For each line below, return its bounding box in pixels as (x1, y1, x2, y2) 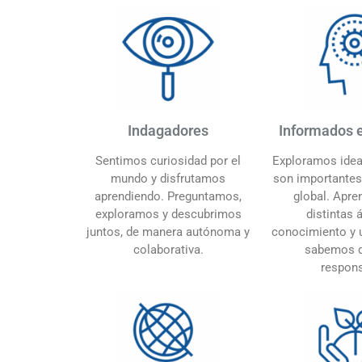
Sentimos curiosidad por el (95, 153, 241, 168)
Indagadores (128, 121, 208, 139)
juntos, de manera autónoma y (86, 224, 250, 239)
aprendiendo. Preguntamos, (95, 188, 242, 204)
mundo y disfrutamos (111, 170, 225, 186)
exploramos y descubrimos (95, 206, 242, 221)
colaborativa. (133, 242, 204, 257)
